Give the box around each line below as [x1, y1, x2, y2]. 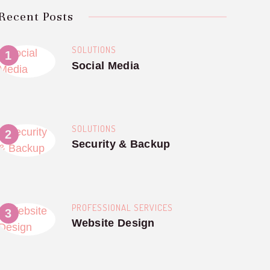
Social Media [71, 59, 140, 72]
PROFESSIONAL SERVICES [71, 201, 173, 213]
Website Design [71, 217, 155, 230]
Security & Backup [71, 138, 171, 151]
